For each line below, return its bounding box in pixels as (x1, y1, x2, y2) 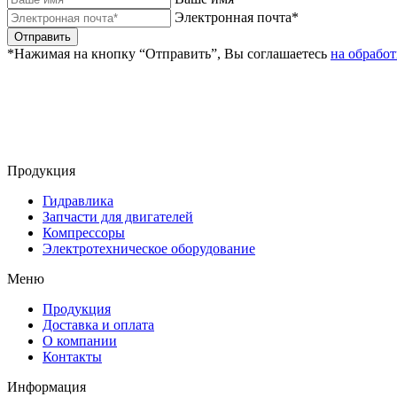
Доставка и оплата (43, 317, 154, 333)
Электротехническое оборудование (43, 241, 255, 257)
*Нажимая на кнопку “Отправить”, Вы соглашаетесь (7, 45, 331, 61)
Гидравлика (43, 193, 113, 209)
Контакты (43, 349, 102, 365)
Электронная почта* (175, 9, 299, 25)
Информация (7, 379, 86, 395)
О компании (43, 333, 117, 349)
